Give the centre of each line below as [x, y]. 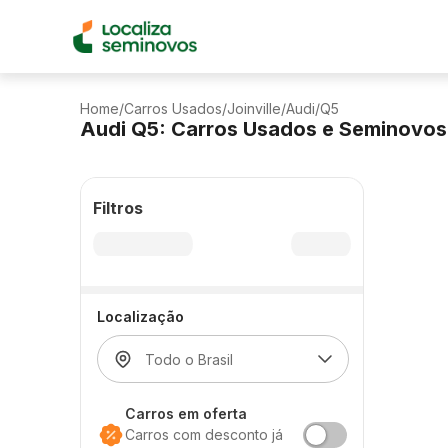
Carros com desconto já [204, 434]
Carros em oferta [186, 413]
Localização [140, 316]
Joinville [254, 108]
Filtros [118, 208]
